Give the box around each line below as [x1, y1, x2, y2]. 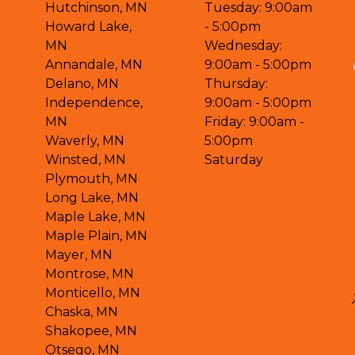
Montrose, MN [45, 265, 135, 281]
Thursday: [204, 75, 268, 91]
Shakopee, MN [45, 323, 138, 338]
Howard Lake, [45, 18, 132, 34]
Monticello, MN [45, 284, 141, 300]
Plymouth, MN [45, 170, 139, 186]
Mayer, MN [45, 246, 113, 262]
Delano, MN [45, 75, 120, 91]
